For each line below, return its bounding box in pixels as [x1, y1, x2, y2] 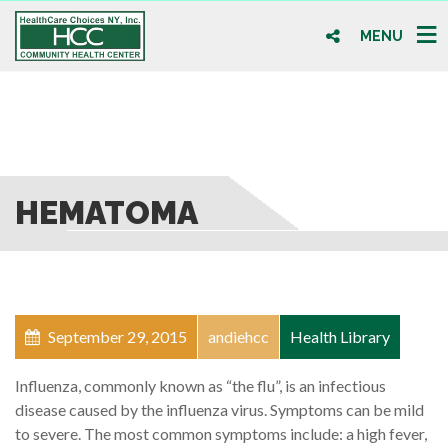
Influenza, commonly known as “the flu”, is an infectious [15, 375, 386, 395]
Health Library [290, 326, 390, 346]
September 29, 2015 [45, 326, 187, 346]
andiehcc [208, 326, 269, 346]
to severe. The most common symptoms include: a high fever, [15, 423, 427, 443]
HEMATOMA [15, 193, 198, 231]
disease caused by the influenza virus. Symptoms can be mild [15, 399, 424, 419]
